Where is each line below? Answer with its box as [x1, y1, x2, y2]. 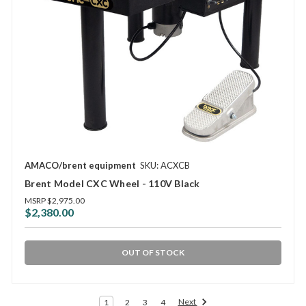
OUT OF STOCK [122, 247, 184, 258]
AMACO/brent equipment [25, 160, 136, 171]
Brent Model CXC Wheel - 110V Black [25, 178, 200, 190]
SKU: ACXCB [140, 160, 190, 171]
